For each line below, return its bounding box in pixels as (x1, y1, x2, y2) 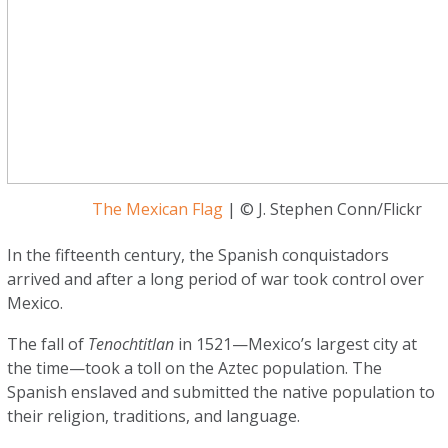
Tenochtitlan (88, 333, 179, 355)
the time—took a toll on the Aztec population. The (7, 357, 383, 379)
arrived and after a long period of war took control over (7, 268, 425, 290)
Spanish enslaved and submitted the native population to (7, 381, 436, 403)
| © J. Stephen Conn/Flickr (223, 198, 423, 220)
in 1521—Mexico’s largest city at (178, 333, 418, 355)
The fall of (7, 333, 89, 355)
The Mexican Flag (92, 198, 224, 220)
